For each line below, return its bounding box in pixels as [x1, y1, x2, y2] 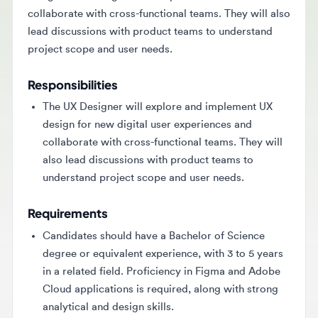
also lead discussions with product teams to [40, 132, 241, 143]
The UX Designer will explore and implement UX [40, 82, 260, 92]
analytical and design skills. [40, 272, 166, 283]
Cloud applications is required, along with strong [40, 255, 265, 265]
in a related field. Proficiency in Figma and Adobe [40, 238, 268, 248]
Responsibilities [26, 58, 112, 73]
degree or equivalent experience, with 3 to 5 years [40, 221, 270, 231]
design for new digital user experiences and [40, 98, 240, 109]
